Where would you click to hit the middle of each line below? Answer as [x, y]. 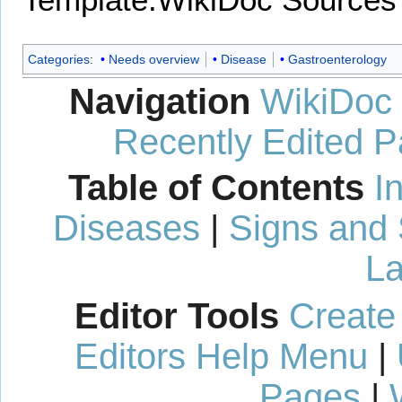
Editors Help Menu [221, 356]
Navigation [160, 101]
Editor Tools [177, 315]
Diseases [126, 227]
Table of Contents [216, 187]
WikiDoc [326, 101]
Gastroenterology [337, 60]
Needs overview [153, 60]
